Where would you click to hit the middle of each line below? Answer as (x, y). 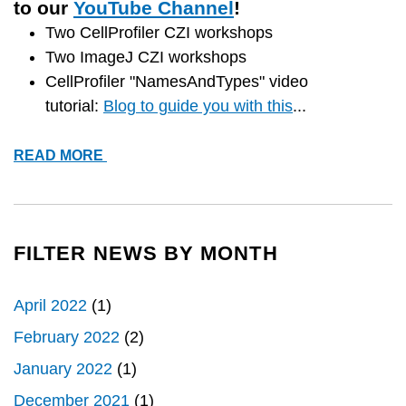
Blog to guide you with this (198, 106)
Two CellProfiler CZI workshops (159, 33)
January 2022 (63, 369)
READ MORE (60, 156)
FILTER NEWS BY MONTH (146, 254)
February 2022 (67, 338)
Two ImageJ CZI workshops (146, 58)
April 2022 (50, 306)
